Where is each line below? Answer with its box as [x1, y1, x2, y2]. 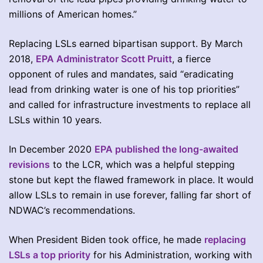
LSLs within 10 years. [9, 113, 102, 126]
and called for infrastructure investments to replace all [9, 98, 251, 110]
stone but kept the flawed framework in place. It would [9, 173, 254, 186]
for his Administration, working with [90, 248, 252, 261]
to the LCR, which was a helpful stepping [50, 158, 235, 170]
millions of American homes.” [9, 8, 137, 20]
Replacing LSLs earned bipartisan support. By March [9, 37, 242, 49]
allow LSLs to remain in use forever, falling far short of [9, 188, 251, 201]
